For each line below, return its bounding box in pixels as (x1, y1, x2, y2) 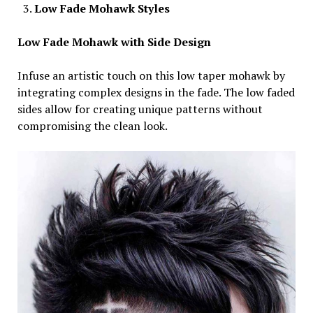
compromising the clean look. (17, 117, 168, 133)
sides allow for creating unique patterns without (17, 101, 263, 117)
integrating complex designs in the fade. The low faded (17, 84, 295, 100)
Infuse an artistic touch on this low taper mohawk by (17, 67, 285, 83)
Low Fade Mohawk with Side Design (17, 34, 211, 50)
